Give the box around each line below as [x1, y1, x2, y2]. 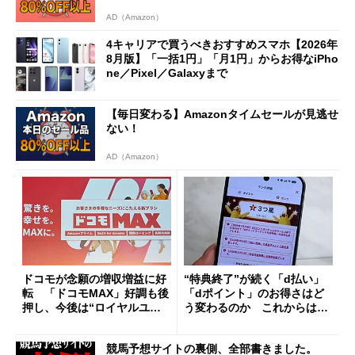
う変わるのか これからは [184, 301, 317, 315]
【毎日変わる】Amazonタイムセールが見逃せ [106, 107, 338, 120]
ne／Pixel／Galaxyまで [106, 67, 227, 80]
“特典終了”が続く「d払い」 [184, 273, 324, 286]
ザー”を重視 [22, 315, 83, 329]
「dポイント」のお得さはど [184, 287, 324, 300]
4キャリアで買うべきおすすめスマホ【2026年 [106, 38, 338, 52]
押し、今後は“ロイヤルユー [22, 301, 161, 315]
